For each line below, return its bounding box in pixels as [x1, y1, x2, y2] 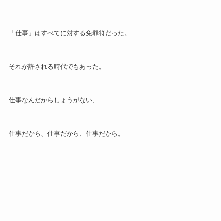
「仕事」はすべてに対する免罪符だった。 [8, 29, 131, 37]
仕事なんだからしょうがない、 [8, 96, 99, 104]
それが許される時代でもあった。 [8, 63, 105, 71]
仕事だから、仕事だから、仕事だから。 [8, 129, 124, 137]
